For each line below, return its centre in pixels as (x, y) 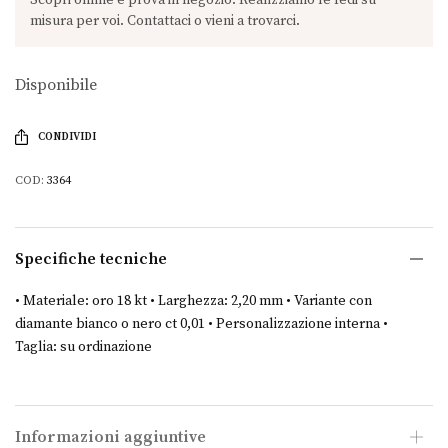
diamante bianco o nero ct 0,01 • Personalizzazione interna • (202, 324)
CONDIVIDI (66, 137)
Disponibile (56, 85)
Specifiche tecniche (91, 259)
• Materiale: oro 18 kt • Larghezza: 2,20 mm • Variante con (194, 301)
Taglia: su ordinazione (84, 347)
